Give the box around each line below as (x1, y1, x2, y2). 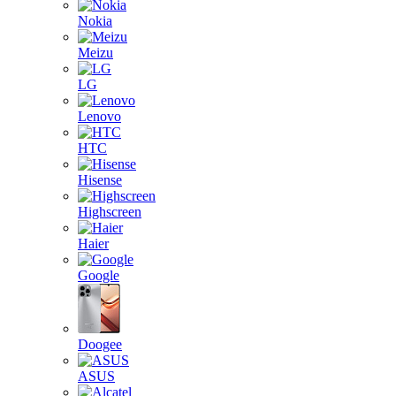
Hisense (78, 172, 122, 187)
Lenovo (78, 109, 121, 124)
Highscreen (78, 204, 141, 219)
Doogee (78, 337, 122, 352)
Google (78, 268, 119, 283)
